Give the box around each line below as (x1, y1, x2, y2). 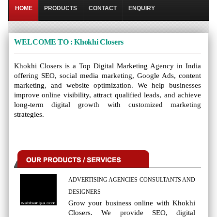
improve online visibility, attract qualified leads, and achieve (14, 91, 201, 99)
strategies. (14, 110, 45, 118)
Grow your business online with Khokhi (68, 199, 196, 207)
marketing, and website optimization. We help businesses (14, 81, 201, 89)
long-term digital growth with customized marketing (14, 101, 201, 108)
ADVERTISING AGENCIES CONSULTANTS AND (68, 176, 196, 183)
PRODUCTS (44, 5, 77, 12)
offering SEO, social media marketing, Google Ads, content (14, 72, 201, 79)
